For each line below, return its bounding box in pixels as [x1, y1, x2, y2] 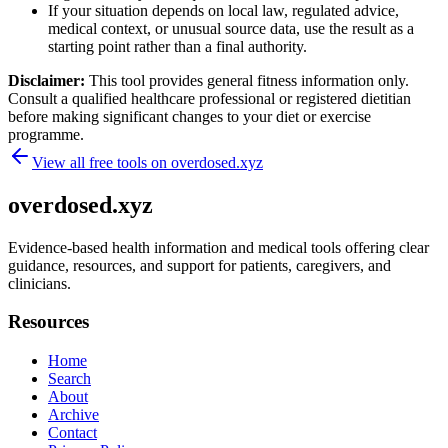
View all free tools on [32, 153, 171, 171]
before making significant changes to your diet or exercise [8, 107, 371, 125]
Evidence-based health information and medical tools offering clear [8, 238, 429, 256]
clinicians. [8, 274, 71, 292]
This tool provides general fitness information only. [89, 71, 409, 89]
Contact [48, 424, 97, 442]
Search [48, 370, 91, 388]
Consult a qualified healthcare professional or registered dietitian [8, 89, 411, 107]
